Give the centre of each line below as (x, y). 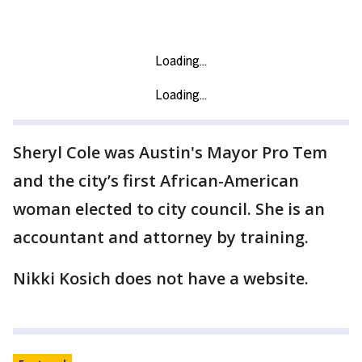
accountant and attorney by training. (161, 238)
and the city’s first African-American (156, 181)
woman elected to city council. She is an (169, 209)
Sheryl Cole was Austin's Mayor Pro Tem (170, 153)
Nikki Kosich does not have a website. (161, 279)
